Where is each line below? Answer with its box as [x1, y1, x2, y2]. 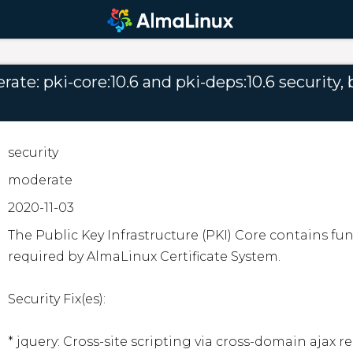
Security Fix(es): [7, 291, 106, 307]
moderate [7, 172, 72, 188]
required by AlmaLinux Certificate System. [7, 248, 281, 264]
